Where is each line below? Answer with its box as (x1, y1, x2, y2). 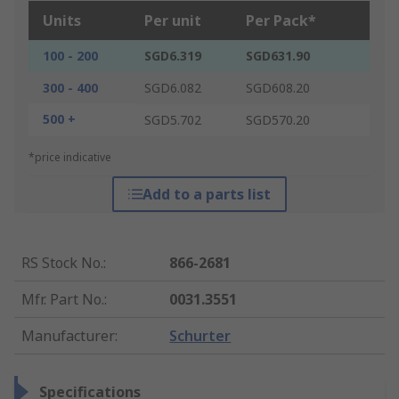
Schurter (169, 326, 232, 346)
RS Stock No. (21, 253, 103, 273)
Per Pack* (246, 11, 316, 31)
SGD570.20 (246, 111, 310, 129)
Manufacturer (21, 326, 115, 346)
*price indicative (28, 150, 111, 166)
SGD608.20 (246, 79, 310, 97)
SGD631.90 (246, 47, 310, 65)
